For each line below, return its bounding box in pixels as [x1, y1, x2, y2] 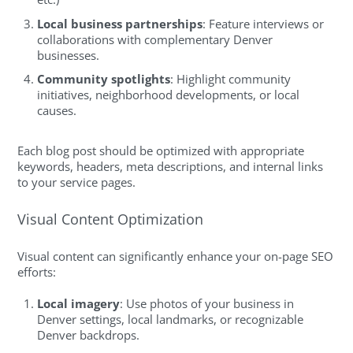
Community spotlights [37, 71, 171, 87]
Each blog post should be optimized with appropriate [17, 143, 305, 159]
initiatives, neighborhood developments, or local [37, 87, 300, 103]
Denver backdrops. [37, 327, 140, 344]
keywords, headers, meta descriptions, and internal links [17, 158, 324, 175]
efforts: [17, 264, 57, 281]
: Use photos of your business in [120, 295, 295, 312]
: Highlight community [170, 71, 292, 87]
